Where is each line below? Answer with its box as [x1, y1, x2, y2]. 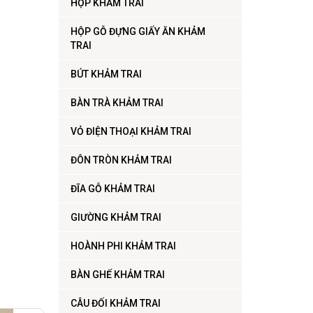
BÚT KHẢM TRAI [70, 68, 142, 80]
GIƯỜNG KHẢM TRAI [70, 212, 161, 224]
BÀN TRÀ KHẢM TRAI [70, 97, 163, 109]
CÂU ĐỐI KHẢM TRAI [70, 298, 161, 310]
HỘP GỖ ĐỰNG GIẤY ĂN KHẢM [70, 26, 205, 38]
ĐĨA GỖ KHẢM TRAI [70, 183, 155, 195]
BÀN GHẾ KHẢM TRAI [70, 269, 165, 281]
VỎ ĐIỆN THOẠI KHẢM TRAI [70, 126, 191, 138]
